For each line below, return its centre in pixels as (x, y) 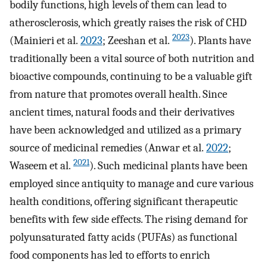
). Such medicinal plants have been (169, 166)
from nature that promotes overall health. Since (118, 94)
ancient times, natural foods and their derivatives (122, 112)
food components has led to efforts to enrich (110, 255)
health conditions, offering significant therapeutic (124, 202)
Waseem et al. (41, 166)
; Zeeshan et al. (137, 41)
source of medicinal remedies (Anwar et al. (108, 148)
